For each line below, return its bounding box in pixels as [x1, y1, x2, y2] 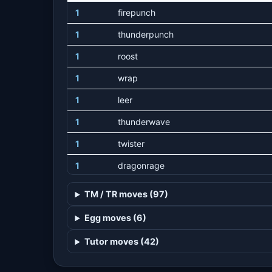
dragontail [117, 247, 158, 258]
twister [117, 138, 144, 149]
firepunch [117, 7, 155, 18]
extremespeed [117, 225, 175, 236]
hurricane [117, 203, 155, 214]
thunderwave [117, 116, 170, 127]
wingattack [117, 182, 162, 192]
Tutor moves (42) [84, 236, 159, 247]
